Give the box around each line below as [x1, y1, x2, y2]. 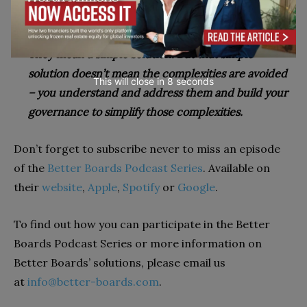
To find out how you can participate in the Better [14, 217, 270, 231]
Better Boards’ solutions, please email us [14, 255, 225, 269]
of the [14, 160, 47, 175]
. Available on [203, 160, 270, 175]
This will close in [93, 75, 168, 87]
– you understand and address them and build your [28, 85, 288, 99]
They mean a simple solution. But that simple [28, 47, 254, 61]
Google [177, 180, 215, 194]
